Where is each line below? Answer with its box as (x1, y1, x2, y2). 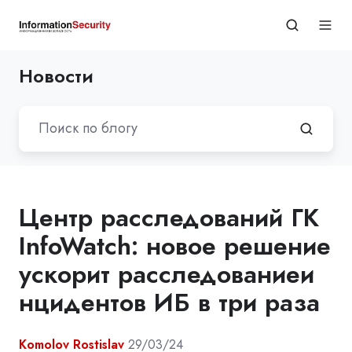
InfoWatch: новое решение (19, 227, 331, 264)
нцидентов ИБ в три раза (19, 284, 320, 321)
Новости (19, 62, 93, 90)
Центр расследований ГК (19, 199, 319, 236)
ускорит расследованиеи (19, 255, 314, 292)
